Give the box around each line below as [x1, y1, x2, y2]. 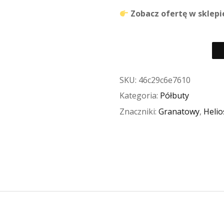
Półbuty [160, 90, 189, 101]
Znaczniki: [119, 106, 158, 117]
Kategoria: [119, 90, 160, 101]
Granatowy [158, 106, 199, 117]
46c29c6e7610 [138, 74, 190, 85]
